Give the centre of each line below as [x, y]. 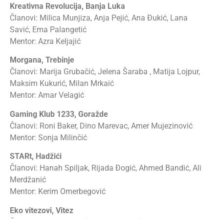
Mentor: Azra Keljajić [45, 41]
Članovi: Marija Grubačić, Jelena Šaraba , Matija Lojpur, [105, 72]
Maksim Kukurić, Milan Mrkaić [62, 84]
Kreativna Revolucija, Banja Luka [67, 6]
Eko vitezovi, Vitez [42, 210]
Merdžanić [28, 180]
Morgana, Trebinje [42, 60]
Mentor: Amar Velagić [47, 95]
